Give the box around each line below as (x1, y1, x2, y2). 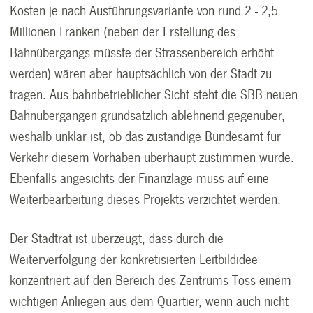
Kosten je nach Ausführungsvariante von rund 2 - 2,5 (10, 3, 279, 18)
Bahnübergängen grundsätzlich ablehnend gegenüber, (10, 108, 286, 123)
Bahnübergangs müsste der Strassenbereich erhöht (10, 45, 275, 60)
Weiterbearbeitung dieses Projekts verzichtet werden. (10, 192, 282, 207)
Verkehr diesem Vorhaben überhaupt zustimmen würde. (10, 150, 295, 165)
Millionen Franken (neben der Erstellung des (10, 24, 236, 39)
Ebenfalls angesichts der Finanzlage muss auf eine (10, 171, 270, 186)
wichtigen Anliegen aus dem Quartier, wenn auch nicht (10, 294, 289, 309)
